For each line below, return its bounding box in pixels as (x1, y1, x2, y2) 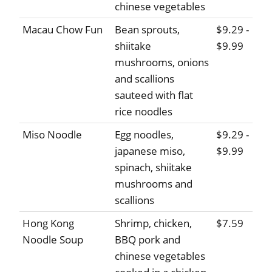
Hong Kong (22, 216, 74, 231)
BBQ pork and (115, 233, 180, 247)
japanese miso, (115, 144, 185, 158)
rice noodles (115, 104, 172, 119)
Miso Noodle (22, 127, 82, 142)
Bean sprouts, (115, 22, 180, 37)
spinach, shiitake (115, 160, 192, 175)
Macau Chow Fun (22, 22, 103, 37)
